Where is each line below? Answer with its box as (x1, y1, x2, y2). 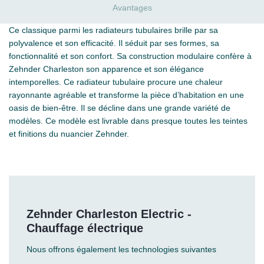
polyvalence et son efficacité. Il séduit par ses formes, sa (9, 38, 219, 48)
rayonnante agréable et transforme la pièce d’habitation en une (9, 90, 244, 100)
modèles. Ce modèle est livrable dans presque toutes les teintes (9, 116, 247, 126)
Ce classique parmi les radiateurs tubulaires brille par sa (9, 25, 218, 35)
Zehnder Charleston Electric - (27, 207, 192, 221)
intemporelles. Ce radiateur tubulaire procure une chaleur (9, 77, 223, 87)
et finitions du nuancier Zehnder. (9, 129, 129, 139)
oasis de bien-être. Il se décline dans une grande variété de (9, 103, 230, 113)
